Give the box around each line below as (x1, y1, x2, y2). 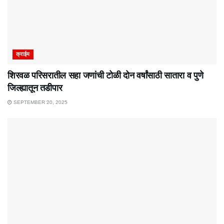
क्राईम (16, 50, 30, 57)
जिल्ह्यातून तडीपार (7, 82, 62, 93)
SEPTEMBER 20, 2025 (12, 99, 67, 105)
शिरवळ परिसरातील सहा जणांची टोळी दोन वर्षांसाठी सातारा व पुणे (7, 70, 203, 80)
